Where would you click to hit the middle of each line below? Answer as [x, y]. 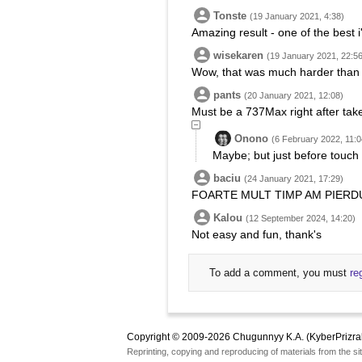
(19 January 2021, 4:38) [297, 16]
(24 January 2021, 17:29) [294, 179]
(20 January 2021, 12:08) [294, 95]
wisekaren [238, 55]
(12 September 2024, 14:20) [301, 218]
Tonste [230, 16]
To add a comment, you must [280, 273]
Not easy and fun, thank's [257, 234]
